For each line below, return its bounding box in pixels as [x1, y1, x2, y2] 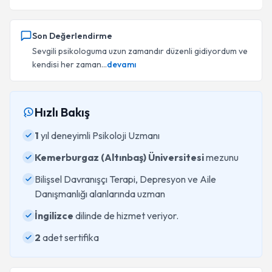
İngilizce [35, 209, 73, 222]
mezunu [204, 151, 239, 163]
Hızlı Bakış [35, 104, 90, 120]
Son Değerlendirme [32, 30, 112, 41]
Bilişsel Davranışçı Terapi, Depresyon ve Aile [35, 173, 216, 185]
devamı [107, 59, 136, 70]
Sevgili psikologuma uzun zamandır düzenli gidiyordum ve [32, 46, 248, 56]
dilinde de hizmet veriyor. [73, 209, 178, 222]
